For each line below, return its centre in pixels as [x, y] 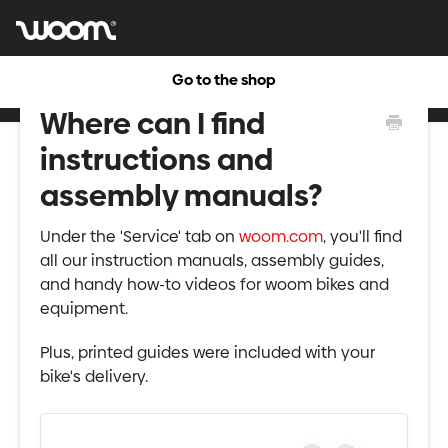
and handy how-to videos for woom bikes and [214, 284]
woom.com [281, 236]
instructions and [156, 159]
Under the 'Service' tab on [139, 236]
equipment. [84, 308]
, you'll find [362, 236]
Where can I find [152, 123]
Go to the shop [224, 80]
